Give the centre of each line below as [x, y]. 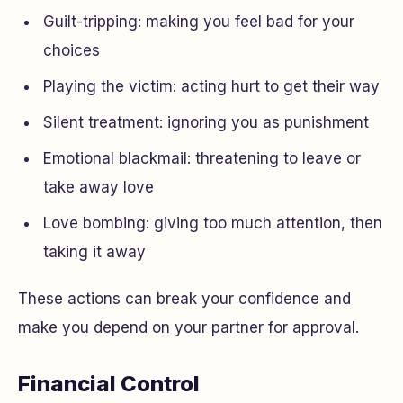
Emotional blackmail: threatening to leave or [202, 158]
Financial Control [109, 384]
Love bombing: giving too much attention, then [213, 223]
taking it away [94, 252]
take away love [99, 187]
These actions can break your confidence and [184, 299]
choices [72, 50]
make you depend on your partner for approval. [188, 327]
